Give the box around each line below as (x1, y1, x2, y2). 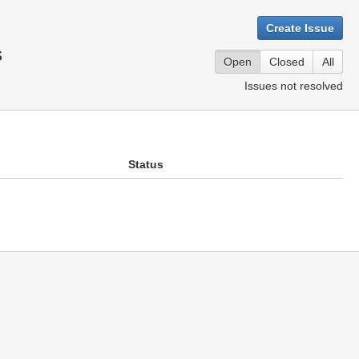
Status (128, 158, 163, 171)
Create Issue (266, 22, 334, 34)
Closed (269, 55, 305, 68)
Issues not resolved (244, 79, 343, 92)
